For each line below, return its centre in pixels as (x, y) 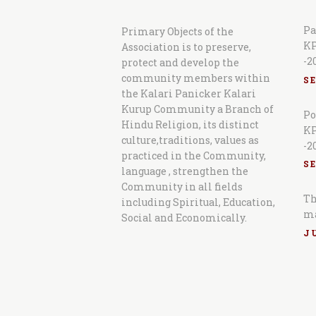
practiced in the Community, (194, 155)
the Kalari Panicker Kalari (189, 93)
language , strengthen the (185, 171)
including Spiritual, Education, (198, 202)
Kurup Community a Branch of (197, 109)
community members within (196, 78)
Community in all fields (182, 186)
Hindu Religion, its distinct (190, 124)
